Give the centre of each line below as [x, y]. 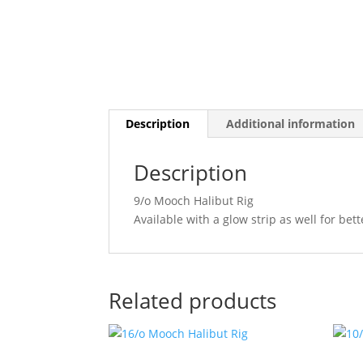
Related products [193, 301]
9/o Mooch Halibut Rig [194, 201]
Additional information [291, 124]
